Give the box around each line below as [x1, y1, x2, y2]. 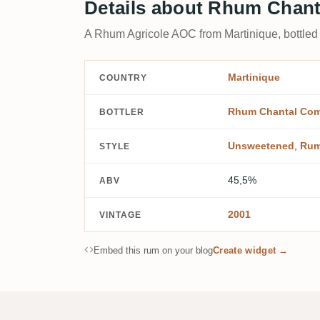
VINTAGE [99, 209, 141, 220]
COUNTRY [99, 72, 147, 83]
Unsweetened [228, 140, 294, 151]
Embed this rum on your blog [94, 245, 213, 256]
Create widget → [213, 245, 289, 256]
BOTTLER [99, 106, 144, 117]
